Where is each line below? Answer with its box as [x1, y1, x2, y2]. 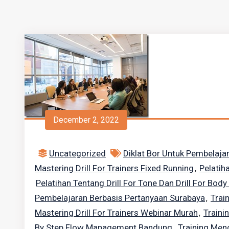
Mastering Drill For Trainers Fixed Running [35, 163, 194, 173]
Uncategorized [49, 148, 106, 158]
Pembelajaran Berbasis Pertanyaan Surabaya [35, 193, 205, 203]
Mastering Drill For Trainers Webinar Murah [35, 208, 198, 218]
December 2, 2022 [53, 114, 119, 125]
